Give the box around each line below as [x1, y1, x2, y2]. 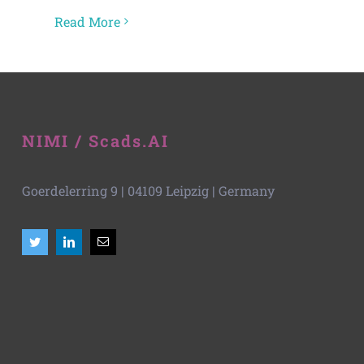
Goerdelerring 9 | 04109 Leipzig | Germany [22, 181, 275, 199]
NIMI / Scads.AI [22, 129, 170, 151]
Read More [54, 12, 120, 30]
